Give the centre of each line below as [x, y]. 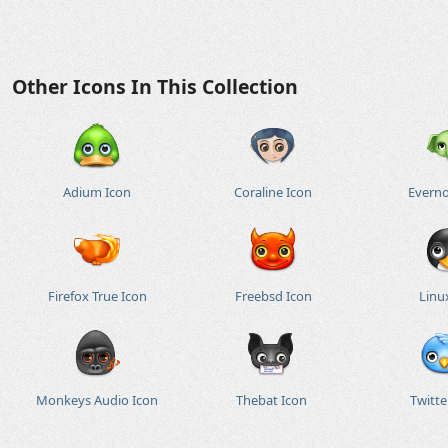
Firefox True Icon [97, 296]
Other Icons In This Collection [155, 86]
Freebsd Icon [273, 296]
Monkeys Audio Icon [97, 400]
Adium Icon [97, 192]
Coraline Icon [273, 192]
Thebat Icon [271, 400]
